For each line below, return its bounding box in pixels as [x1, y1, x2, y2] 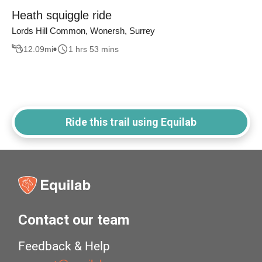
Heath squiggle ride [12, 9, 112, 22]
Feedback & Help [18, 239, 111, 254]
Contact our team [18, 212, 130, 229]
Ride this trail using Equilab [65, 116, 196, 129]
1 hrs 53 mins [68, 44, 119, 54]
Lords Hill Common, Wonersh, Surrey [12, 26, 155, 36]
